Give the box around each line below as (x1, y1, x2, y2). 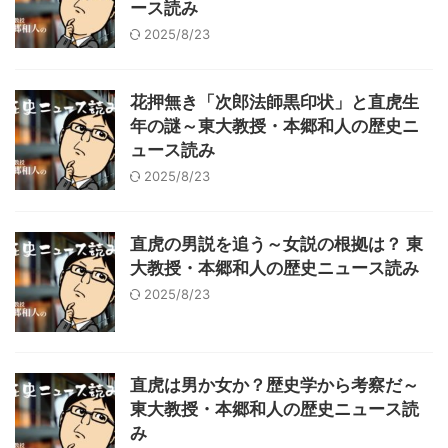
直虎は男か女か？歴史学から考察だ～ (130, 375, 419, 395)
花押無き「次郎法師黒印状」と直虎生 (130, 92, 419, 112)
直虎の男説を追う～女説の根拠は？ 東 (130, 234, 423, 254)
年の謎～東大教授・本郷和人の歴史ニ (130, 116, 419, 136)
